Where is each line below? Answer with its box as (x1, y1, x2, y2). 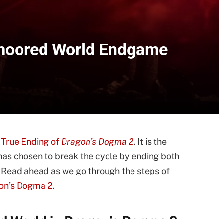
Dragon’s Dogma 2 (61, 136, 133, 147)
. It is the (133, 136, 167, 147)
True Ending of (1, 136, 61, 147)
